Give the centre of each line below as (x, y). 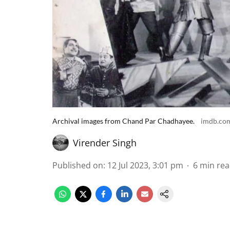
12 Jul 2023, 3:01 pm (145, 165)
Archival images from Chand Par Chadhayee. (123, 121)
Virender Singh (105, 143)
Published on (78, 165)
